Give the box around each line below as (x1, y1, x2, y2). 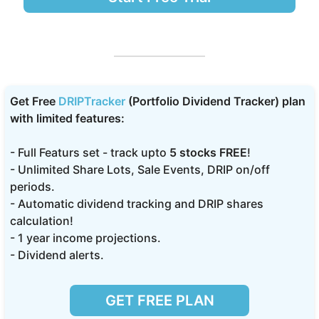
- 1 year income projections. (10, 231, 162, 245)
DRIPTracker (58, 94, 126, 108)
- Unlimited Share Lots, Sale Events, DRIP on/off (10, 162, 271, 177)
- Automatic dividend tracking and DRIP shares (10, 197, 264, 211)
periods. (10, 179, 56, 194)
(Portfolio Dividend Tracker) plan (125, 94, 306, 108)
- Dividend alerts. (10, 248, 105, 262)
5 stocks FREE (169, 145, 248, 159)
